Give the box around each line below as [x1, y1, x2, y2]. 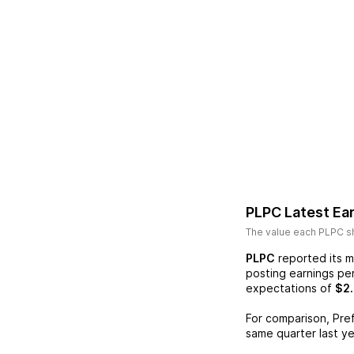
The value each [246, 226, 318, 238]
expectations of [246, 281, 332, 295]
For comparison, [246, 311, 333, 325]
